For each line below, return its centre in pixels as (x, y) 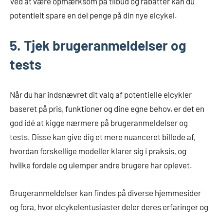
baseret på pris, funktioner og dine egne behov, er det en (107, 109)
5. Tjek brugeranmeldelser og (98, 45)
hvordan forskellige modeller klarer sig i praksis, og (98, 151)
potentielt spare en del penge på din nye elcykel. (93, 15)
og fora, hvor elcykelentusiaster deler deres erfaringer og (109, 207)
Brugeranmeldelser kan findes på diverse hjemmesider (105, 193)
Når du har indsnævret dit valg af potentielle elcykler (101, 94)
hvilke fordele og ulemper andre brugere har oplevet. (101, 165)
